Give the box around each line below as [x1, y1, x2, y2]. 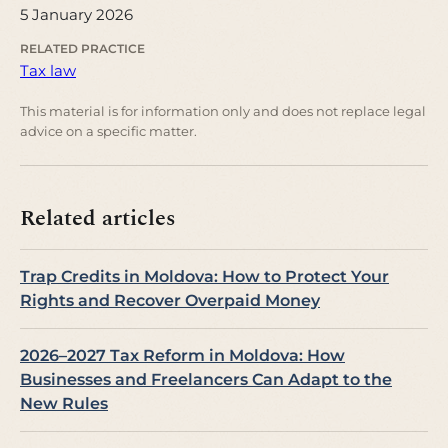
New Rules [20, 394, 108, 414]
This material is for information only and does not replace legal [20, 103, 426, 120]
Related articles [20, 201, 176, 236]
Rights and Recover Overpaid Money [20, 291, 320, 311]
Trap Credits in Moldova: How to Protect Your [20, 267, 389, 287]
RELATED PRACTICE [20, 42, 145, 57]
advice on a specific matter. [20, 123, 197, 140]
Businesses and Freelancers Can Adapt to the [20, 370, 392, 390]
